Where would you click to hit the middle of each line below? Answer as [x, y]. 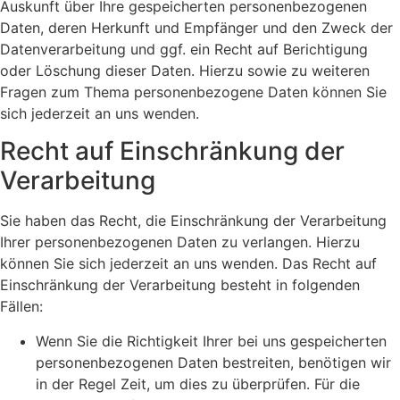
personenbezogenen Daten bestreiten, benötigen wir [213, 362]
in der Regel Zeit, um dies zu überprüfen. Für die [198, 383]
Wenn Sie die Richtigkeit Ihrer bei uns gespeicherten [211, 341]
